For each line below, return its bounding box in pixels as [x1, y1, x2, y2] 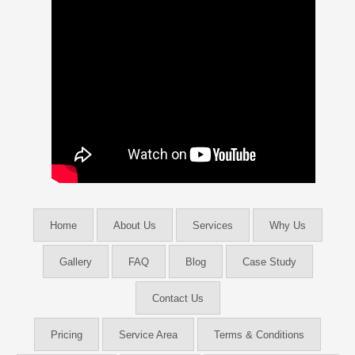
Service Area [119, 329, 177, 342]
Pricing [51, 329, 82, 342]
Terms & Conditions [214, 329, 304, 342]
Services [192, 219, 233, 232]
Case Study [242, 256, 296, 269]
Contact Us [151, 292, 204, 305]
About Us [113, 219, 156, 232]
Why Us [269, 219, 306, 232]
